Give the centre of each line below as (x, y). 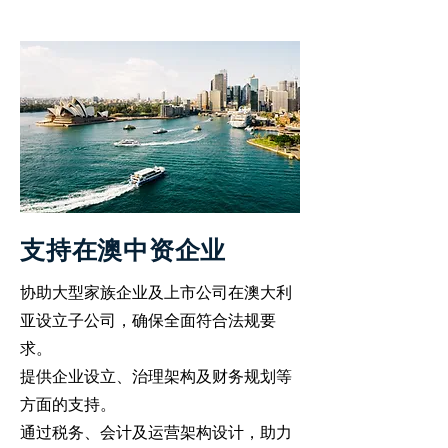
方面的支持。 (68, 404)
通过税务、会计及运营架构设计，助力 (156, 432)
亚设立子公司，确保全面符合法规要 (148, 320)
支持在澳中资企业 (123, 251)
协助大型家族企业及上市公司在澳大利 (156, 292)
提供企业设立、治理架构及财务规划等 (156, 376)
